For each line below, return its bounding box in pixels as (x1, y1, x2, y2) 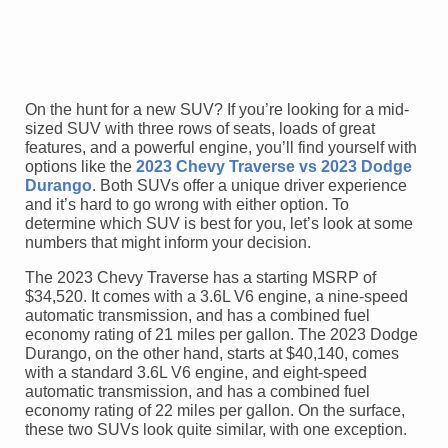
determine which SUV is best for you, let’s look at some (25, 214, 413, 232)
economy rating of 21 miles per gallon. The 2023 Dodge (25, 325, 418, 343)
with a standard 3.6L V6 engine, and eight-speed (25, 363, 367, 381)
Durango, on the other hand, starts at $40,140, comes (25, 344, 399, 362)
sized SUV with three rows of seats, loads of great (25, 119, 375, 137)
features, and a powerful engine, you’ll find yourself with (25, 138, 417, 156)
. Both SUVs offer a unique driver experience (92, 176, 407, 194)
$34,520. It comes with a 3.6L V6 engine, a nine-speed (25, 287, 408, 305)
